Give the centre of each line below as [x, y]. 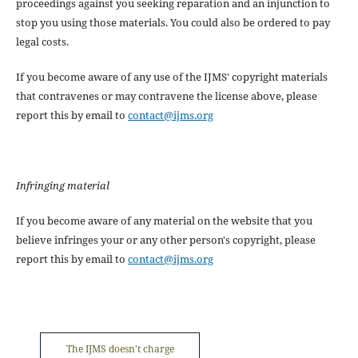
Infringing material [62, 186]
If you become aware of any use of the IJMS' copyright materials [171, 77]
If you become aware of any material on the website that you [164, 221]
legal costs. [42, 42]
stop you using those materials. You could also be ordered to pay [173, 23]
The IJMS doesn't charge [120, 349]
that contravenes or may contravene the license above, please [166, 96]
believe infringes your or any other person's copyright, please [165, 240]
